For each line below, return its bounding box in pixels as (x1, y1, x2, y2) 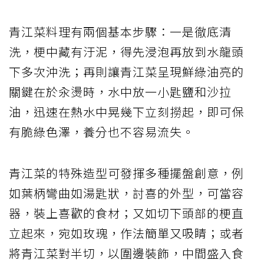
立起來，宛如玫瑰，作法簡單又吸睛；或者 (9, 224, 244, 242)
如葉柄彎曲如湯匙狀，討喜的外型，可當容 (9, 184, 244, 202)
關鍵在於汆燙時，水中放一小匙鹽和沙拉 (9, 82, 232, 100)
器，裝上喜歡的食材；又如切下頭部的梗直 (9, 204, 244, 222)
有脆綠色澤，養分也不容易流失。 (9, 123, 194, 140)
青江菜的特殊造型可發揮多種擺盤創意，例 (9, 164, 244, 181)
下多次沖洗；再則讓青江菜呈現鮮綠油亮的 (9, 62, 244, 80)
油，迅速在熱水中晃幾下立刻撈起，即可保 (9, 103, 244, 120)
